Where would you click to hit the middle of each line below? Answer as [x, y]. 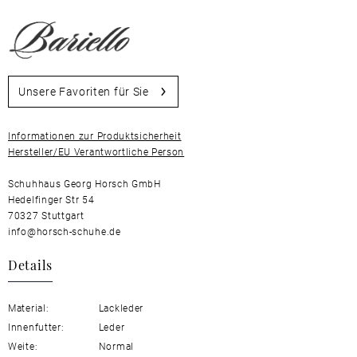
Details [30, 264]
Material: [29, 307]
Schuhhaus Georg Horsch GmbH [84, 183]
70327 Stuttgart [46, 215]
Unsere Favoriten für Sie [84, 91]
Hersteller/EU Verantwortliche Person [96, 151]
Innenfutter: [36, 326]
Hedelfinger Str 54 [51, 199]
